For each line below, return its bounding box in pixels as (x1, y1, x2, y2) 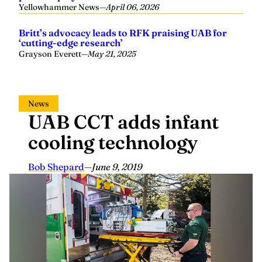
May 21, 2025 (88, 49, 136, 59)
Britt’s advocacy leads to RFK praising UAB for (19, 27, 227, 39)
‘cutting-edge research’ (19, 37, 123, 49)
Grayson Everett (19, 49, 81, 59)
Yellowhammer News (19, 2, 99, 12)
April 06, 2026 (106, 2, 159, 12)
